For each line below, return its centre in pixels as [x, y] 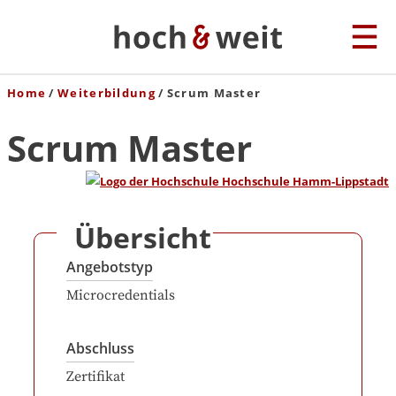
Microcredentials [121, 295]
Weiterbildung [107, 93]
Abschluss [100, 348]
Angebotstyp [110, 267]
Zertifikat [95, 377]
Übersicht [143, 237]
